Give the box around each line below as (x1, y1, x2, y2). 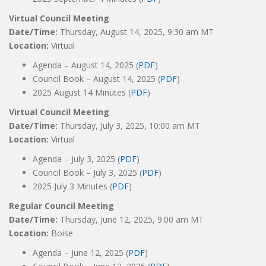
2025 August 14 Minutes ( (33, 87, 131, 98)
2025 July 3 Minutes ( (33, 180, 112, 192)
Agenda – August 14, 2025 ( (33, 59, 138, 71)
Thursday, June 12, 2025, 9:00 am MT (60, 214, 204, 225)
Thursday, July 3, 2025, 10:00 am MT (60, 120, 200, 131)
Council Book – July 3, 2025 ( (33, 167, 142, 178)
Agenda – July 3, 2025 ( (33, 153, 120, 164)
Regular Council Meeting (9, 200, 114, 211)
